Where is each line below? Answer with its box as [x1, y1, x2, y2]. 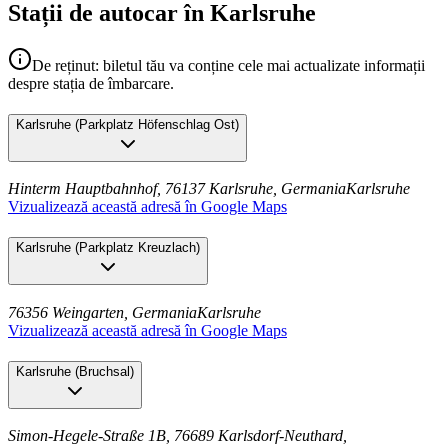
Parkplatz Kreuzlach [79, 240, 196, 256]
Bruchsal [79, 363, 130, 379]
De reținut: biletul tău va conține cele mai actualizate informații [32, 57, 425, 74]
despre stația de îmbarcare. [8, 75, 174, 92]
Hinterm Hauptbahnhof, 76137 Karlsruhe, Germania [8, 180, 346, 198]
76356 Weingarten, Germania [8, 303, 197, 321]
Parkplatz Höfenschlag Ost [79, 116, 235, 132]
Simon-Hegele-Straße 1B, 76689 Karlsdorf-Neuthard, [8, 427, 347, 445]
